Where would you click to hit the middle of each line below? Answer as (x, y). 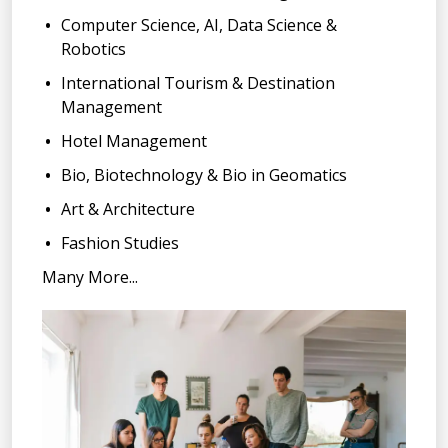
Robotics (94, 49)
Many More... (90, 277)
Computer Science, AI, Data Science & (199, 25)
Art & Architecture (128, 209)
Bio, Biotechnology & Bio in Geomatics (204, 175)
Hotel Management (134, 141)
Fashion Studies (120, 243)
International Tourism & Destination (198, 83)
